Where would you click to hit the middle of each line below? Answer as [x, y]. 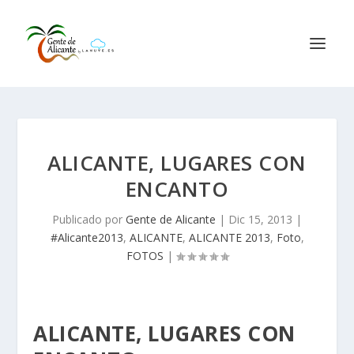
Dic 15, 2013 [260, 219]
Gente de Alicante [171, 219]
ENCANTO [177, 189]
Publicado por [89, 219]
